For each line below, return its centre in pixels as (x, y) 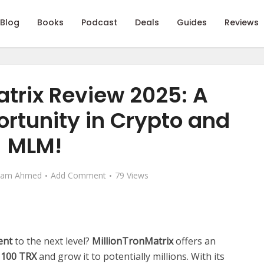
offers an (194, 241)
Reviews (242, 22)
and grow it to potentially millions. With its (131, 256)
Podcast (99, 22)
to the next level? (52, 241)
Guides (192, 22)
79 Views (132, 175)
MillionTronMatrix (133, 241)
